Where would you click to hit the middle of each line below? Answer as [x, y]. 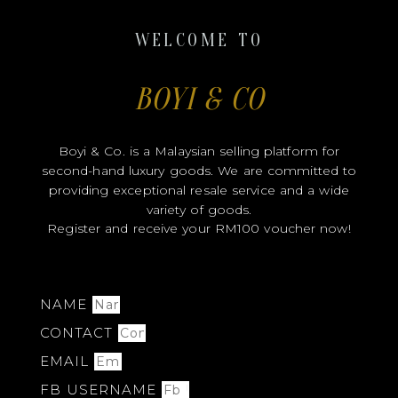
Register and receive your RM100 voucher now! [199, 229]
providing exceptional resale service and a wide [199, 191]
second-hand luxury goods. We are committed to [199, 171]
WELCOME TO [199, 41]
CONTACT [79, 333]
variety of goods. [199, 210]
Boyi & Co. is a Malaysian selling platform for [199, 151]
